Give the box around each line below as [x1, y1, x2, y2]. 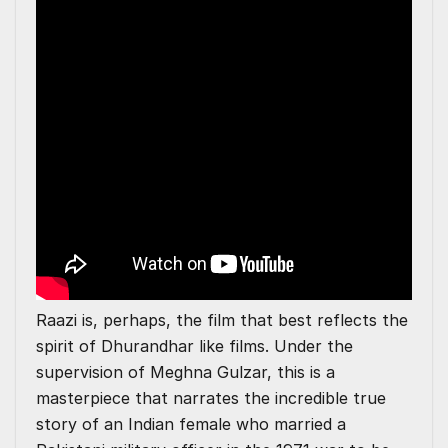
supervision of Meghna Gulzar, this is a [36, 362, 335, 383]
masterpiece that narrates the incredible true [36, 388, 386, 409]
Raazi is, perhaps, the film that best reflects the [36, 310, 408, 331]
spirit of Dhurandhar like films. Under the [36, 336, 353, 357]
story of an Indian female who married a [36, 414, 346, 435]
